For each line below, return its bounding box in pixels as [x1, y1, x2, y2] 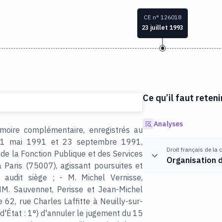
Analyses [153, 119, 183, 128]
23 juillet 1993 [142, 24, 183, 32]
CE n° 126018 [144, 13, 181, 21]
